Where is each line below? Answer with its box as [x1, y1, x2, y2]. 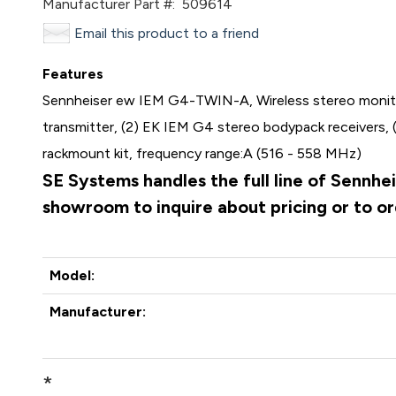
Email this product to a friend [74, 25, 260, 42]
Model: [49, 267, 95, 284]
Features [42, 65, 104, 82]
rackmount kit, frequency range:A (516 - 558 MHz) [42, 145, 362, 162]
